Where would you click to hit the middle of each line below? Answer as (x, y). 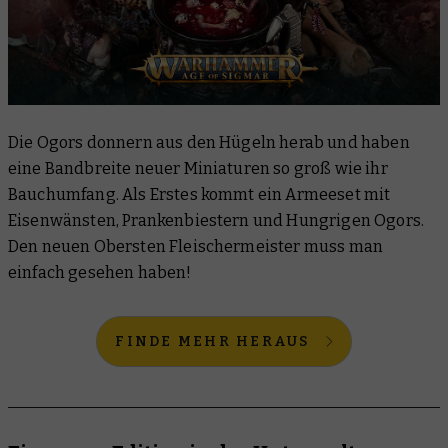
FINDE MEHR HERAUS (212, 341)
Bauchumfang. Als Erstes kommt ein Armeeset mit (199, 194)
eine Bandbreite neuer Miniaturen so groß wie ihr (198, 168)
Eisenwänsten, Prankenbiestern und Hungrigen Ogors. (216, 220)
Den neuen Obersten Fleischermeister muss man (196, 246)
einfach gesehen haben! (100, 272)
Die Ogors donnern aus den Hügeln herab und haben (209, 142)
